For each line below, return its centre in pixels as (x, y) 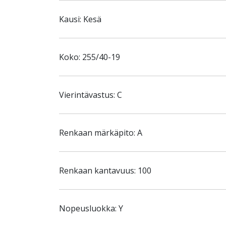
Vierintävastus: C (91, 95)
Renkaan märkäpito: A (101, 133)
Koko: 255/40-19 (90, 57)
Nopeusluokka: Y (91, 208)
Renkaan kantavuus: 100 (105, 171)
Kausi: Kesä (80, 19)
